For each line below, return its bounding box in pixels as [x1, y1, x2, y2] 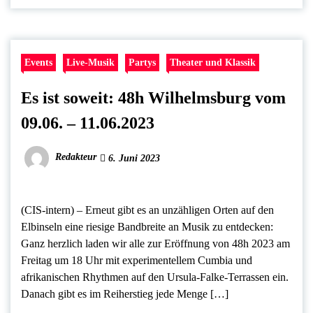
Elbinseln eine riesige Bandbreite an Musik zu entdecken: [21, 220, 273, 233]
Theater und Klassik [170, 56, 256, 68]
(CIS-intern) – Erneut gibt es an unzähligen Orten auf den [21, 203, 274, 216]
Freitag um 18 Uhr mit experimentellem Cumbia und [21, 254, 252, 266]
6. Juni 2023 [105, 152, 160, 163]
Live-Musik [66, 56, 115, 68]
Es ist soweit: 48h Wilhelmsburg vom [21, 88, 286, 107]
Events [24, 56, 52, 68]
